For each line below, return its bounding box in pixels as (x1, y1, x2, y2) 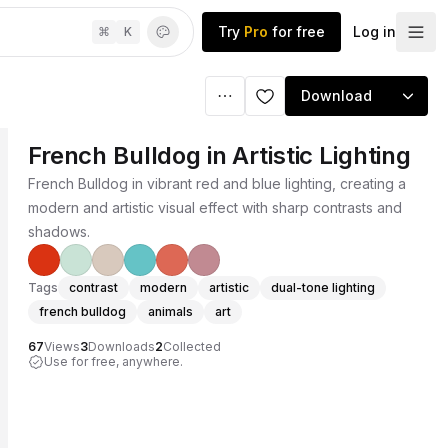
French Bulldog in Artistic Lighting (28, 141, 411, 170)
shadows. (28, 223, 90, 240)
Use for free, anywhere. (44, 354, 183, 369)
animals (148, 304, 193, 319)
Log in (353, 23, 396, 40)
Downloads (88, 339, 155, 354)
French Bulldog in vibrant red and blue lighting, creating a (28, 175, 406, 192)
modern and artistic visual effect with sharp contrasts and (28, 199, 402, 216)
